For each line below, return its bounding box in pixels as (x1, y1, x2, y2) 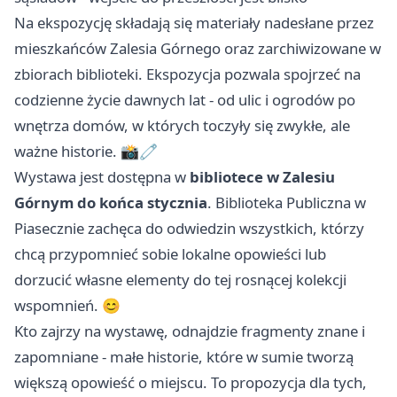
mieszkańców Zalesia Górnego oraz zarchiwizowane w (14, 38, 381, 59)
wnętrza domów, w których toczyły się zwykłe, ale (14, 115, 350, 136)
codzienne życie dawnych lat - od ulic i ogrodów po (14, 90, 355, 111)
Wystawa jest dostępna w (14, 167, 190, 188)
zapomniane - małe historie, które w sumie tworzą (14, 346, 354, 368)
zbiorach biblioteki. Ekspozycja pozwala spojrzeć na (14, 64, 361, 85)
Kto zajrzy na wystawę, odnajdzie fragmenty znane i (14, 321, 365, 342)
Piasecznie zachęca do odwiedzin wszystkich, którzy (14, 218, 364, 239)
